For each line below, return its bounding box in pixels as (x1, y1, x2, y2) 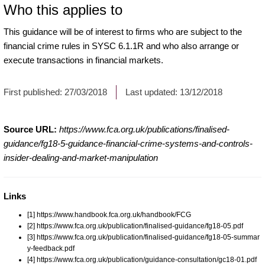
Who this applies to (4, 1, 122, 18)
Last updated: (125, 86, 180, 97)
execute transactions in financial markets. (4, 54, 163, 65)
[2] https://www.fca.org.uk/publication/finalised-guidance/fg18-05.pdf (27, 221, 243, 230)
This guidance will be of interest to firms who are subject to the (4, 26, 242, 37)
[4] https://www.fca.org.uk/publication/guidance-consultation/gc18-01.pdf (27, 255, 257, 264)
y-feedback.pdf (27, 244, 75, 253)
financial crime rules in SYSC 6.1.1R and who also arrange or (4, 40, 239, 51)
